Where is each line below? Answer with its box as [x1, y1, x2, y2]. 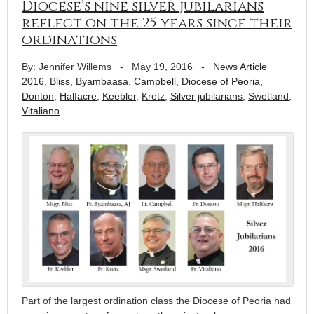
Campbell [134, 75, 176, 87]
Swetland [248, 90, 289, 102]
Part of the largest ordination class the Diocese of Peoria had [22, 295, 291, 307]
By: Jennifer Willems [22, 60, 111, 72]
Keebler [102, 90, 136, 102]
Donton [22, 90, 54, 102]
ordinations [22, 29, 117, 49]
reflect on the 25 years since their [22, 13, 292, 32]
